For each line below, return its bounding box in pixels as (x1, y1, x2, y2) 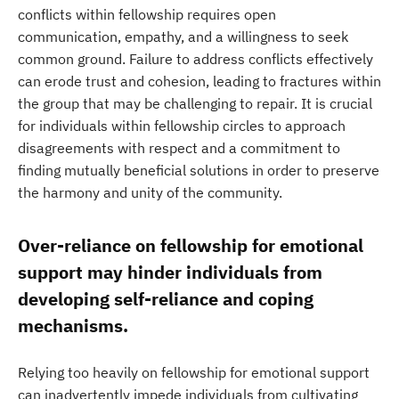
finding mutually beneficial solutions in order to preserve (18, 161, 379, 179)
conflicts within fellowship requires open (18, 5, 276, 23)
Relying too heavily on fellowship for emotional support (18, 363, 370, 381)
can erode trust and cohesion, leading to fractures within (18, 72, 381, 90)
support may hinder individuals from (18, 260, 322, 284)
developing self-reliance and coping (18, 287, 313, 311)
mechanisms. (18, 313, 128, 338)
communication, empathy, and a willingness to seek (18, 28, 348, 45)
